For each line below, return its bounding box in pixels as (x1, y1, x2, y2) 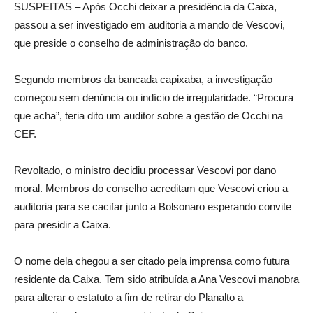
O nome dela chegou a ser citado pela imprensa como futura (14, 254, 289, 267)
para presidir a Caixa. (14, 218, 111, 231)
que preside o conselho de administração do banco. (14, 36, 248, 49)
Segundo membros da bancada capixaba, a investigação (14, 73, 272, 85)
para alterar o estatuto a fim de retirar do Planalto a (14, 291, 243, 303)
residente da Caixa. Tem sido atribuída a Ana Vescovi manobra (14, 272, 299, 285)
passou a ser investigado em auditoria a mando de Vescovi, (14, 18, 285, 31)
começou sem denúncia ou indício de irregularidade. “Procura (14, 91, 293, 103)
